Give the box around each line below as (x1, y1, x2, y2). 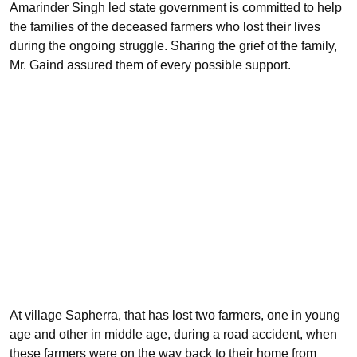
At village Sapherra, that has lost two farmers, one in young (10, 308, 340, 322)
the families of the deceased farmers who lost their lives (10, 19, 320, 33)
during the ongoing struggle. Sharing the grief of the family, (10, 38, 337, 53)
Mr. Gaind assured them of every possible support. (10, 57, 291, 72)
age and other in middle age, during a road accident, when (10, 327, 337, 341)
